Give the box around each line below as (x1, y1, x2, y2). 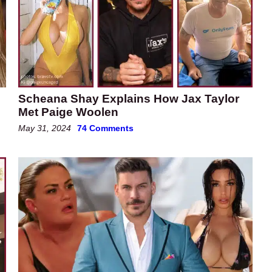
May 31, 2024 (18, 123, 71, 134)
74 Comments (77, 123, 134, 134)
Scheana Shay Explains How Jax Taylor (18, 92, 239, 106)
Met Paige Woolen (18, 106, 118, 119)
